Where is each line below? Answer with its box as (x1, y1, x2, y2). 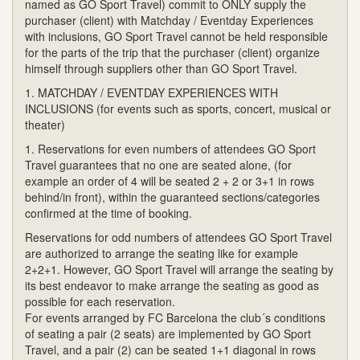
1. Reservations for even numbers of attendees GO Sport (25, 140, 316, 157)
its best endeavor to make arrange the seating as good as (25, 276, 319, 293)
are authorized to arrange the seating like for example (25, 244, 298, 261)
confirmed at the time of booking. (25, 204, 192, 221)
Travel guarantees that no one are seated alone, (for (25, 156, 292, 173)
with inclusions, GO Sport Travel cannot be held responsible (25, 27, 328, 44)
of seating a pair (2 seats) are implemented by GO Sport (25, 325, 311, 342)
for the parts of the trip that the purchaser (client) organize (25, 43, 320, 60)
